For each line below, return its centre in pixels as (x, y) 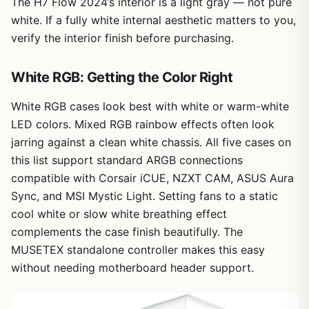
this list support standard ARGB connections (127, 160)
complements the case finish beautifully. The (127, 231)
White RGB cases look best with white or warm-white (150, 106)
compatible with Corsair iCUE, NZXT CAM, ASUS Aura (152, 178)
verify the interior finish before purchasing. (122, 38)
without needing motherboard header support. (132, 267)
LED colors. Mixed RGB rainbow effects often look (143, 124)
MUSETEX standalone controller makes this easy (138, 249)
